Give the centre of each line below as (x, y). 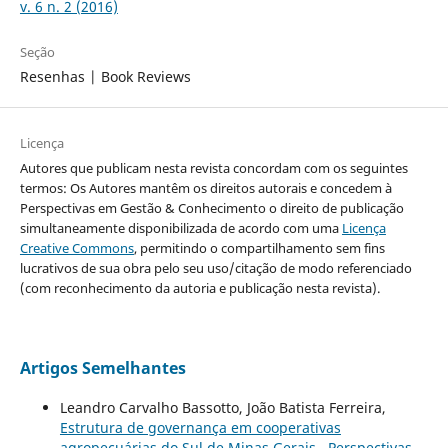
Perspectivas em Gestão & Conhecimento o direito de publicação (211, 208)
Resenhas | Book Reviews (105, 77)
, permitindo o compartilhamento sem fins (259, 248)
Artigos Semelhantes (102, 368)
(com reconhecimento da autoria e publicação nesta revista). (199, 288)
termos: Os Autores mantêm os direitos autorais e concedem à (205, 188)
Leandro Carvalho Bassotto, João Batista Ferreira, (222, 408)
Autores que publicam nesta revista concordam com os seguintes (213, 168)
